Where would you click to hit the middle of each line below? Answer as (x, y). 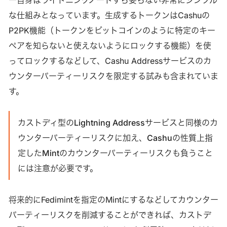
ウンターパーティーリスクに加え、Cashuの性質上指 (115, 138)
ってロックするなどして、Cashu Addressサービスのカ (110, 61)
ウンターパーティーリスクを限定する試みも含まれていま (113, 76)
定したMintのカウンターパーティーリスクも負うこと (115, 153)
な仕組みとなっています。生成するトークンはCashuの (109, 15)
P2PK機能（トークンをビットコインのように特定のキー (112, 30)
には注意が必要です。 (58, 168)
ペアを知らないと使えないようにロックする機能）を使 (110, 45)
